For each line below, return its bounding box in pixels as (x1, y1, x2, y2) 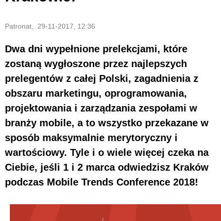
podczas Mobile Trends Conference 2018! (5, 176, 198, 187)
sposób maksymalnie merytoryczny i (5, 132, 178, 143)
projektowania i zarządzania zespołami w (5, 102, 197, 113)
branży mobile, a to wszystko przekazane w (5, 117, 209, 128)
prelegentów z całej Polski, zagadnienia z (5, 73, 198, 84)
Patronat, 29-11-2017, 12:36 (5, 22, 95, 30)
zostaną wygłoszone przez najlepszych (5, 58, 187, 69)
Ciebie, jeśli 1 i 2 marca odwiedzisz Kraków (5, 161, 209, 173)
